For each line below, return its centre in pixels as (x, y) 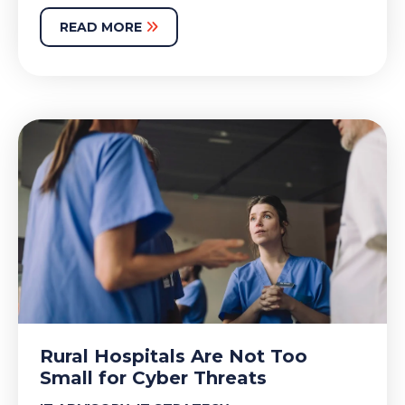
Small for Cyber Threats (153, 378)
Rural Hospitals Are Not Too (174, 356)
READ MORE (103, 27)
